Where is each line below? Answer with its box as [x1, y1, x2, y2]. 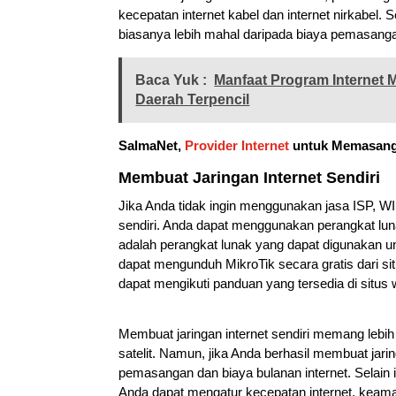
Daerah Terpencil [135, 91, 250, 107]
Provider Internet [185, 137, 290, 153]
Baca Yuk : [135, 72, 208, 88]
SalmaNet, [118, 137, 186, 153]
